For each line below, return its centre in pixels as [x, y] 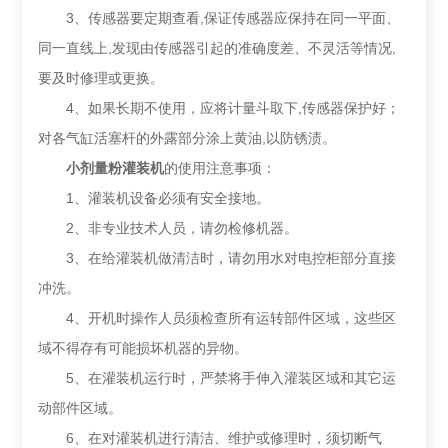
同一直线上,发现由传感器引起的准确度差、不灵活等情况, [217, 48]
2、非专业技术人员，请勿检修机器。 [168, 228]
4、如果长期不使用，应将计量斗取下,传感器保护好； [219, 108]
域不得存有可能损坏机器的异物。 [143, 348]
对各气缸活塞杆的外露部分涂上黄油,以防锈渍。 [187, 138]
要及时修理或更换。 [101, 78]
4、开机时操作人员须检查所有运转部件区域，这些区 [217, 318]
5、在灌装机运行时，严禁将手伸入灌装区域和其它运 [217, 378]
